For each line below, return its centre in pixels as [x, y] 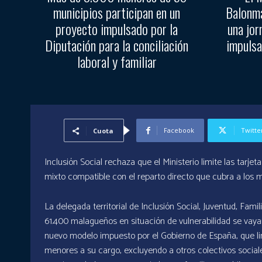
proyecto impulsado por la [117, 29]
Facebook [179, 130]
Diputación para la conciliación [117, 45]
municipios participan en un [117, 13]
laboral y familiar [117, 62]
